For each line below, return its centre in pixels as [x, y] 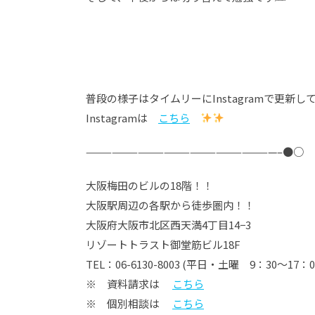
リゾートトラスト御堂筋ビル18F [163, 244]
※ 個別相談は [129, 303]
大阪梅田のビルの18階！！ [149, 185]
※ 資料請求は [129, 283]
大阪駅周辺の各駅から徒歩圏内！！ [170, 205]
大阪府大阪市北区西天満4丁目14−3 [168, 224]
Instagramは [122, 117]
